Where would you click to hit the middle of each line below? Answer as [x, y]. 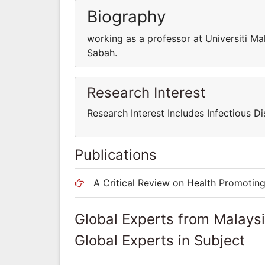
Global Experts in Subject [160, 240]
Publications [116, 154]
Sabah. [102, 52]
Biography [127, 16]
